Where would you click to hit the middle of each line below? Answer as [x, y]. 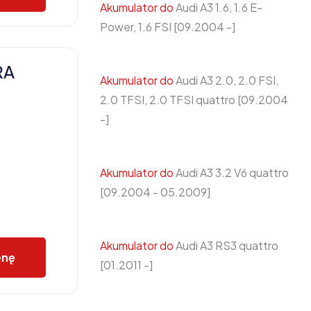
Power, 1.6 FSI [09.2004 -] [168, 27]
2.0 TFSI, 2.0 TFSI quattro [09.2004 [194, 100]
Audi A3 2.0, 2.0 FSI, [226, 80]
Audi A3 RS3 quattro [226, 245]
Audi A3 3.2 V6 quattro [231, 173]
